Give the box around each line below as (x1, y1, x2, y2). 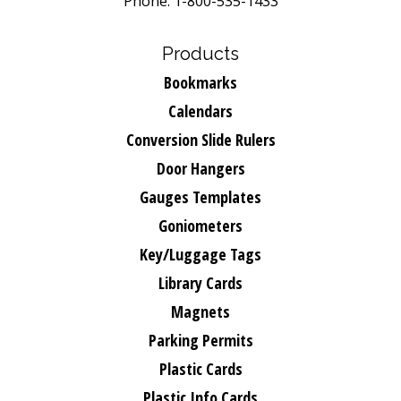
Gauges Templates (140, 186, 261, 208)
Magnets (171, 301, 230, 322)
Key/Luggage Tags (140, 243, 261, 265)
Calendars (168, 100, 233, 122)
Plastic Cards (158, 358, 243, 380)
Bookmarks (164, 72, 237, 93)
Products (162, 43, 239, 64)
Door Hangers (156, 158, 245, 179)
